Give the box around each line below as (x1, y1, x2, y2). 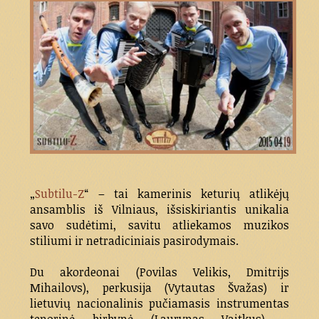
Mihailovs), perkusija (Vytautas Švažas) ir (30, 280, 289, 296)
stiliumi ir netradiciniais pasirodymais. (30, 233, 239, 249)
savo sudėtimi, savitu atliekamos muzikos (30, 217, 289, 234)
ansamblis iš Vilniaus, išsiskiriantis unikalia (30, 202, 289, 218)
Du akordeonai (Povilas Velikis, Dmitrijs (30, 264, 289, 281)
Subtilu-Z (35, 186, 85, 202)
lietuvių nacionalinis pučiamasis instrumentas (30, 296, 289, 312)
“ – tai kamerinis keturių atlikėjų (84, 186, 289, 202)
